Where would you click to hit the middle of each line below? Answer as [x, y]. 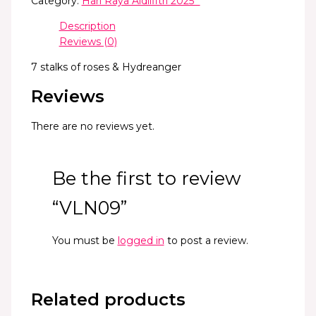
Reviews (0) [88, 41]
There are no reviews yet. [92, 126]
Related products [108, 299]
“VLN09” [89, 207]
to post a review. [206, 240]
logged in [141, 240]
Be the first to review [146, 178]
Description [87, 26]
